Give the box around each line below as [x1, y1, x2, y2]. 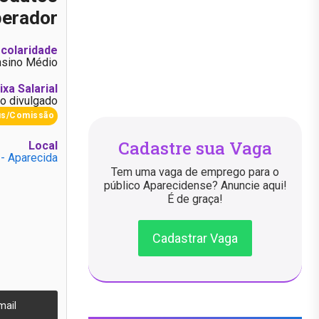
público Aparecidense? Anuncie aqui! [103, 178, 287, 192]
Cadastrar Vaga [152, 230, 238, 246]
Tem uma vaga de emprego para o [111, 164, 279, 179]
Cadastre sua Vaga [118, 136, 272, 159]
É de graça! [167, 192, 223, 206]
